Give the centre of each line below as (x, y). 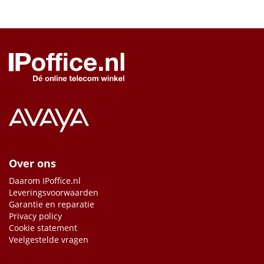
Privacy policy (35, 216)
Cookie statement (43, 228)
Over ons (32, 163)
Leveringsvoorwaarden (54, 192)
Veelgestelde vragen (49, 240)
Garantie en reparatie (52, 204)
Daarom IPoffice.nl (45, 181)
